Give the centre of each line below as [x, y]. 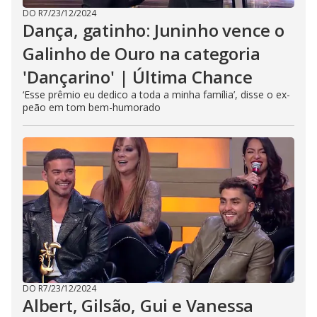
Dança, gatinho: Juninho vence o [154, 30]
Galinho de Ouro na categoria [142, 53]
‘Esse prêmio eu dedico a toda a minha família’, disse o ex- [156, 94]
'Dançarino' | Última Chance [138, 77]
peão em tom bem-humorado [92, 107]
